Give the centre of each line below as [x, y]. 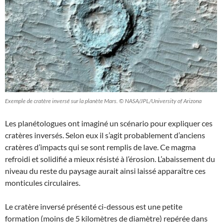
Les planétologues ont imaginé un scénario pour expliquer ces [109, 123]
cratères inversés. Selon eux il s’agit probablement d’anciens [105, 135]
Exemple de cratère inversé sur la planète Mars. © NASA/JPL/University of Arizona [103, 101]
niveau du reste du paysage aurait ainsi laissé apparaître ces [105, 170]
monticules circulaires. [43, 182]
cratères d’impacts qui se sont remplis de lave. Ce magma [100, 147]
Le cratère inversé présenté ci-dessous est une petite [94, 206]
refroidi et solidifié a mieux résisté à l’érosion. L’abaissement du [110, 159]
